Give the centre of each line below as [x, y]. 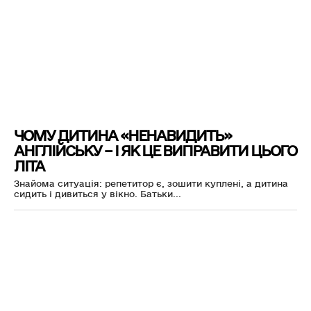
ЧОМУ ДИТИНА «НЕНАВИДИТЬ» [123, 136]
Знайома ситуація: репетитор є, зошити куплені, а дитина [151, 184]
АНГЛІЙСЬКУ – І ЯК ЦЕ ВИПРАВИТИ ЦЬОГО [155, 151]
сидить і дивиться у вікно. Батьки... [98, 194]
